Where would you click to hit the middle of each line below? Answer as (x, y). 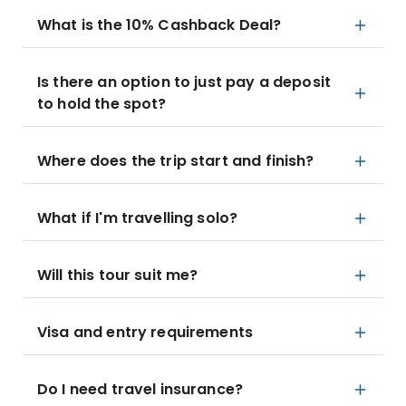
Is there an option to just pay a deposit (184, 82)
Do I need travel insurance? (140, 389)
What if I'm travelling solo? (138, 218)
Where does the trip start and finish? (176, 161)
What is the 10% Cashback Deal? (159, 25)
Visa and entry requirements (145, 332)
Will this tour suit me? (118, 275)
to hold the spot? (102, 104)
